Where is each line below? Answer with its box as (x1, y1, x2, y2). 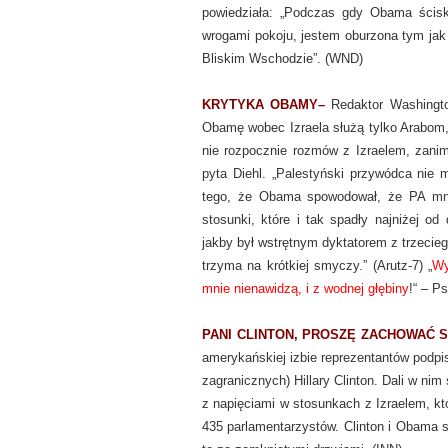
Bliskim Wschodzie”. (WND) (202, 51, 363, 66)
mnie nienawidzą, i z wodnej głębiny (202, 281, 409, 296)
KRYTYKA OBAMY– (202, 97, 332, 112)
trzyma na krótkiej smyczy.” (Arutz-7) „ (202, 258, 432, 273)
